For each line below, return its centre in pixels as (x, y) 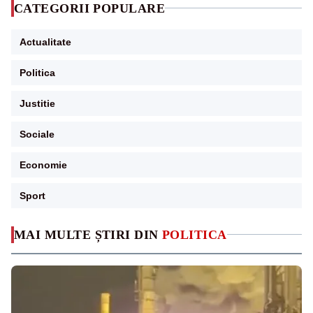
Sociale (37, 134)
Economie (43, 165)
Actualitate (45, 42)
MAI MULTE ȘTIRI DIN (88, 234)
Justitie (37, 103)
